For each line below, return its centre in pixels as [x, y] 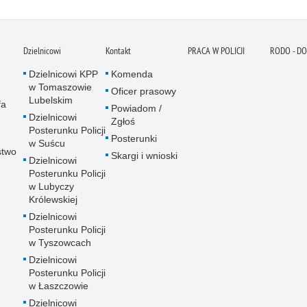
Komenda [132, 74]
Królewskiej [53, 200]
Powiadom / [136, 109]
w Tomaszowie [60, 87]
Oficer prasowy [144, 91]
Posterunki [134, 139]
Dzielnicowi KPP [63, 74]
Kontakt [118, 51]
